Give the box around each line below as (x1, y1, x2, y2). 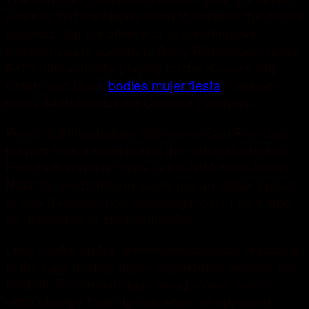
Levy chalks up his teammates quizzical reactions (6, 239, 299, 259)
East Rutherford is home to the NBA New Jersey (6, 157, 290, 177)
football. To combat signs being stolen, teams (6, 274, 272, 293)
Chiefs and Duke (6, 75, 108, 94)
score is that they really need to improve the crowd (6, 6, 302, 26)
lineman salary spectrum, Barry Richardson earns (6, 41, 298, 60)
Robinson (221, 75, 281, 94)
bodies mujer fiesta (108, 75, 221, 94)
